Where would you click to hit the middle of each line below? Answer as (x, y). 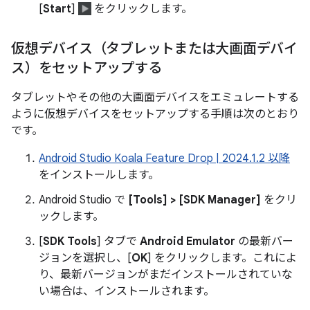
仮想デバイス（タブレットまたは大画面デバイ (154, 49)
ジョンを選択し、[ (85, 258)
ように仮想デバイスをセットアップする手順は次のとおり (155, 115)
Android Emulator (188, 242)
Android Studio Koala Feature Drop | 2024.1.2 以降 (164, 159)
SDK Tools (70, 242)
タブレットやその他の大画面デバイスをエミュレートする (155, 98)
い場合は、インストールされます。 (127, 292)
